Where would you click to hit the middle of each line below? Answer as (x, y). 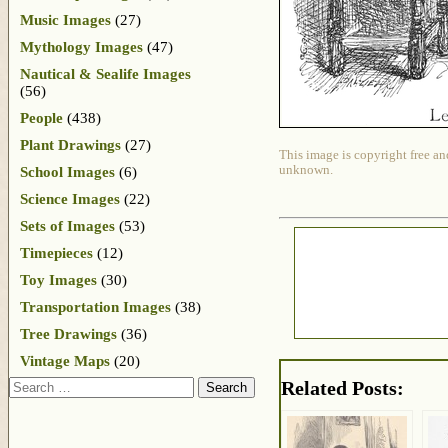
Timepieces (56, 252)
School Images (67, 171)
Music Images (65, 19)
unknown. (306, 170)
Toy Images (58, 279)
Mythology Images (81, 46)
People (41, 117)
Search (29, 384)
